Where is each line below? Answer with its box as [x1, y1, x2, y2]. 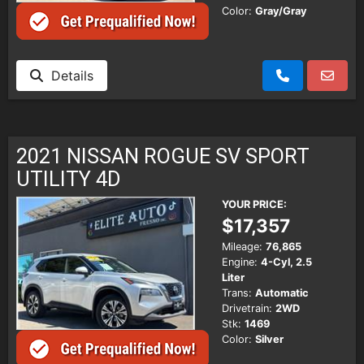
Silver [255, 332, 284, 345]
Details [43, 67, 93, 84]
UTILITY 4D [16, 166, 121, 191]
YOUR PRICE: [222, 197, 287, 210]
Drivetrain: [222, 301, 272, 314]
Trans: [222, 286, 252, 299]
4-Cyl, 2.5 [261, 255, 312, 268]
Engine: [222, 255, 258, 268]
